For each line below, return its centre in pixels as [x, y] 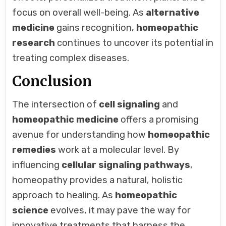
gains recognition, [96, 27]
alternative [173, 12]
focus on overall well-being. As [79, 12]
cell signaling [130, 104]
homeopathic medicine [66, 119]
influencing [37, 165]
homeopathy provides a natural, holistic [98, 180]
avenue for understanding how [80, 134]
